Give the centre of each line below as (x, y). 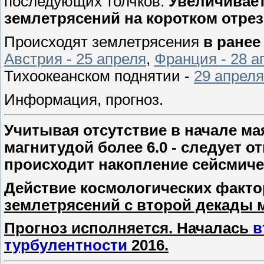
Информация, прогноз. (84, 99)
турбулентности (66, 245)
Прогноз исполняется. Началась (128, 228)
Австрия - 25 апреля (75, 59)
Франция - (192, 59)
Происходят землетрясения (104, 42)
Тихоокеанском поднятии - (99, 76)
